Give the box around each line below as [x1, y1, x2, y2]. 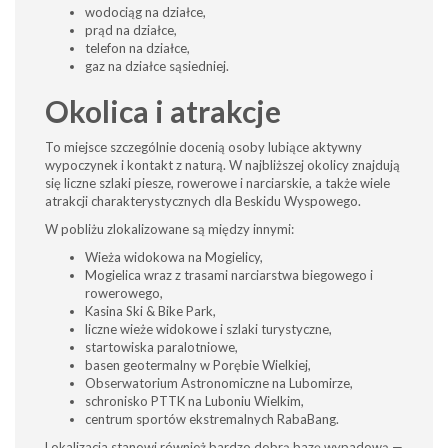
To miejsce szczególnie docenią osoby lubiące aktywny [45, 139, 362, 155]
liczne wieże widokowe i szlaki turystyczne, [85, 321, 332, 337]
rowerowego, [85, 285, 163, 301]
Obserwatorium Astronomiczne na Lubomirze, [85, 375, 353, 391]
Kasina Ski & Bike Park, [85, 303, 216, 319]
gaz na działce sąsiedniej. [85, 58, 229, 74]
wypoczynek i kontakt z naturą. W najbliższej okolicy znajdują [45, 157, 400, 173]
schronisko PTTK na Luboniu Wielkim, [85, 393, 304, 409]
